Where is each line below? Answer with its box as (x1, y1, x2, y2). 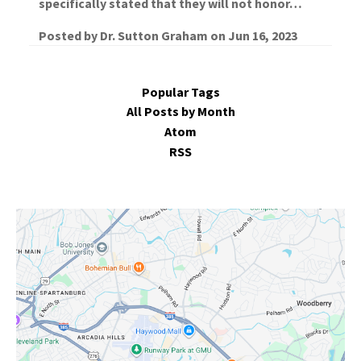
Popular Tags (141, 83, 220, 100)
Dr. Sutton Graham (100, 27, 208, 44)
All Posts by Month (126, 103, 235, 120)
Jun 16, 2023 (228, 27, 297, 44)
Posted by (39, 27, 100, 44)
